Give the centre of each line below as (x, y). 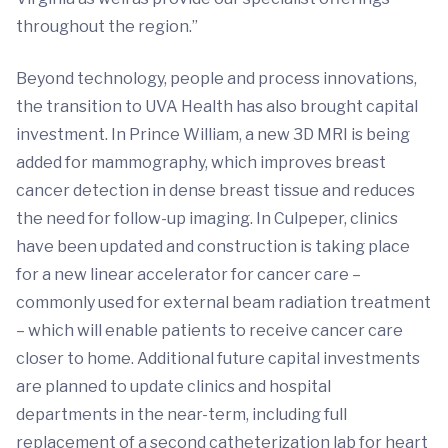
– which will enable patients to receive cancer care (209, 330)
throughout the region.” (107, 26)
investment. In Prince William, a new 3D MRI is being (213, 134)
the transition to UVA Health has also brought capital (217, 106)
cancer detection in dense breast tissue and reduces (215, 190)
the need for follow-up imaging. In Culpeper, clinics (207, 218)
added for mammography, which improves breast (201, 162)
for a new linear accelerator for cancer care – (188, 274)
